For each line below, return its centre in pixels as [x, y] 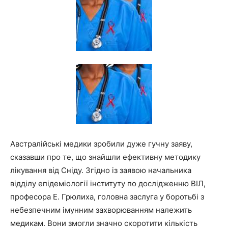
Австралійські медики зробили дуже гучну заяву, [101, 144]
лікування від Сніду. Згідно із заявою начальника [101, 170]
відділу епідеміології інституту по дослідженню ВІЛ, [108, 183]
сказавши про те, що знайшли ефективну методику [105, 157]
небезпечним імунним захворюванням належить [101, 210]
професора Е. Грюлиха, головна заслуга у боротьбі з [107, 197]
